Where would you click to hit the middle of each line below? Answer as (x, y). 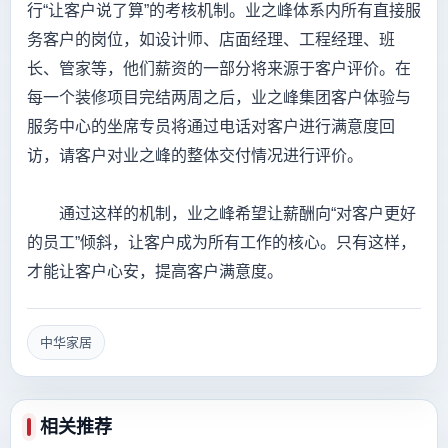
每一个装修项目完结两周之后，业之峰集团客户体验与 (219, 98)
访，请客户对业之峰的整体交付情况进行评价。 (195, 156)
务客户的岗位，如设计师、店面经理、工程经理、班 (211, 40)
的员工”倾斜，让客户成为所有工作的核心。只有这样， (221, 243)
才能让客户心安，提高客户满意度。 (155, 272)
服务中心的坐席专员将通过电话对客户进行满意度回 (211, 127)
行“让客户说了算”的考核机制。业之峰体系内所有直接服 (224, 11)
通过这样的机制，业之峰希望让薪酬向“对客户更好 (221, 214)
